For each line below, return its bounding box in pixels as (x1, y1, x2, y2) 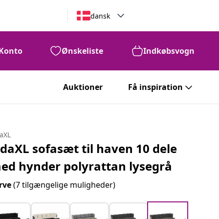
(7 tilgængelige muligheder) (13, 179, 116, 190)
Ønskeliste (62, 45, 103, 56)
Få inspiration (128, 82, 183, 92)
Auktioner (63, 82, 103, 92)
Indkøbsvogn (143, 45, 195, 56)
